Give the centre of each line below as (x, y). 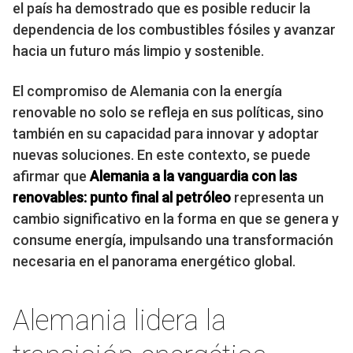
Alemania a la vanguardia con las (193, 176)
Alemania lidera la (119, 321)
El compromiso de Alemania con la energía (147, 91)
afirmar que (51, 176)
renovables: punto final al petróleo (122, 198)
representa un (277, 198)
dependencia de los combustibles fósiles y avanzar (174, 30)
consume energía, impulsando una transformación (173, 240)
